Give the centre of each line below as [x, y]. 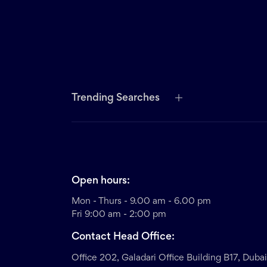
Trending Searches [116, 99]
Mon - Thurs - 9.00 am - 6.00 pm [141, 202]
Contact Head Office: [123, 237]
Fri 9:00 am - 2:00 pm [119, 215]
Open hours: [101, 181]
